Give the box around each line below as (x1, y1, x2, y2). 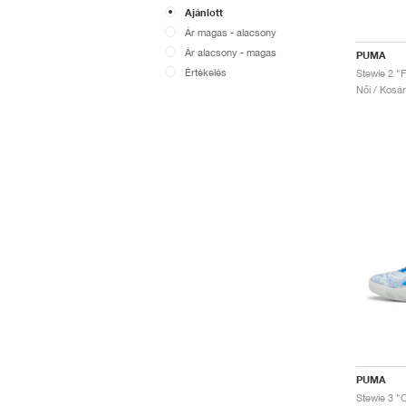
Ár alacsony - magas (185, 46, 276, 58)
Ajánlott (185, 6, 223, 19)
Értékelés (185, 66, 227, 78)
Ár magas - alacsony (185, 26, 276, 38)
